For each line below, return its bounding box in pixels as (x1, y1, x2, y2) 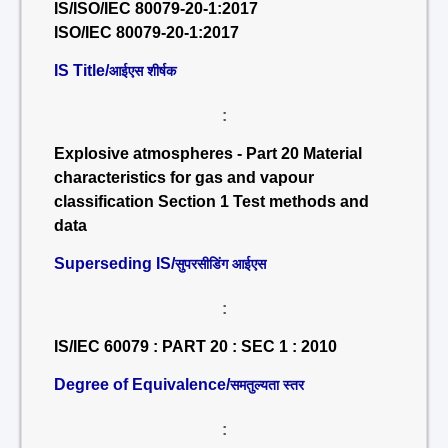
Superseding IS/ (54, 255, 175, 272)
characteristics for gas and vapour (54, 169, 314, 186)
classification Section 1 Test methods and (54, 193, 369, 210)
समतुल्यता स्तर (230, 377, 304, 393)
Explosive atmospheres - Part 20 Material (54, 145, 362, 162)
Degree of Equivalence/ (54, 376, 230, 393)
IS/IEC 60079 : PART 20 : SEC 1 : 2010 (54, 338, 337, 355)
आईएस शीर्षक (109, 63, 176, 79)
